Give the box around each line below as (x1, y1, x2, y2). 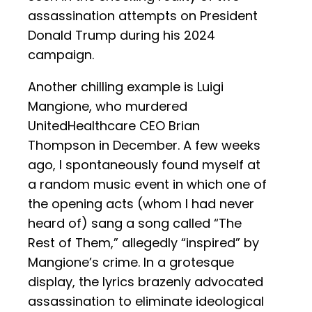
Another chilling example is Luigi (28, 78, 224, 96)
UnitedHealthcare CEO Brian (28, 117, 200, 135)
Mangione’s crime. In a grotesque (28, 253, 234, 272)
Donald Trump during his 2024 (28, 26, 215, 45)
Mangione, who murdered (28, 97, 187, 116)
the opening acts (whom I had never (28, 195, 254, 213)
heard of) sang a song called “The (28, 214, 242, 233)
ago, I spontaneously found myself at (28, 156, 260, 174)
